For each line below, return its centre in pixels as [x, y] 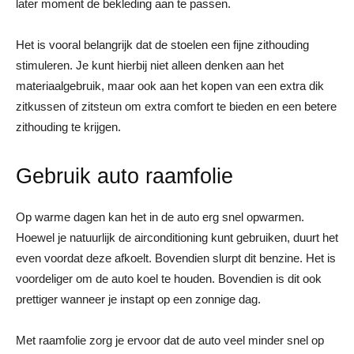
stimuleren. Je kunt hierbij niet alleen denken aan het [150, 65]
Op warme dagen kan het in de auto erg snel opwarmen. [160, 217]
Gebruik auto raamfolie [128, 176]
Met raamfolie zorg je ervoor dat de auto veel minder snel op [170, 340]
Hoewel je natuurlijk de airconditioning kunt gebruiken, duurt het [177, 237]
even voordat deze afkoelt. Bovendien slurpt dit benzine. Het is [176, 258]
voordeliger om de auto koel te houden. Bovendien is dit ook [169, 278]
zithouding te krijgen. [70, 126]
